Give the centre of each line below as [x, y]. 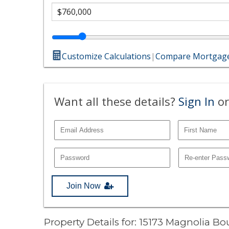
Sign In [197, 101]
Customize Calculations [107, 56]
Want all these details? [117, 101]
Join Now [84, 186]
